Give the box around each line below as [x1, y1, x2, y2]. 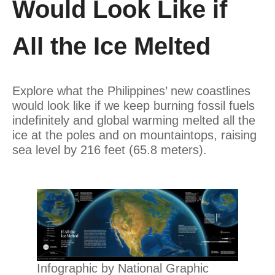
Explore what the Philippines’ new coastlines [12, 84, 250, 98]
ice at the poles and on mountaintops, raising [12, 128, 257, 142]
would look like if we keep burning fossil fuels [12, 99, 255, 113]
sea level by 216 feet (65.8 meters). [12, 143, 207, 157]
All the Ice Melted [12, 33, 211, 60]
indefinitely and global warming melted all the [12, 114, 255, 128]
